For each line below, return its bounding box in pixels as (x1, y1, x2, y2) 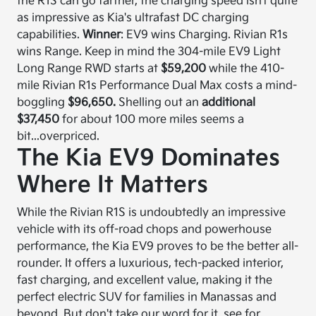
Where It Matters (17, 171, 209, 199)
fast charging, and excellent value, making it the (17, 274, 273, 287)
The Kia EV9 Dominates (17, 145, 281, 172)
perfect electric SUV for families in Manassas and (17, 291, 277, 304)
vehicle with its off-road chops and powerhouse (17, 223, 272, 236)
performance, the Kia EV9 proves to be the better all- (17, 240, 299, 253)
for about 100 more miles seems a (59, 113, 245, 126)
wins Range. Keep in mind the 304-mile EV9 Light (17, 45, 281, 59)
